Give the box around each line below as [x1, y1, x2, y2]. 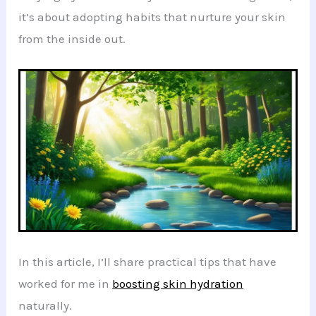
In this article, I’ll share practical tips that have [18, 255, 277, 269]
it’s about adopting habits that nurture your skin [18, 10, 286, 25]
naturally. [18, 298, 73, 313]
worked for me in [18, 276, 113, 291]
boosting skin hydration [112, 276, 244, 291]
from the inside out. [18, 32, 126, 47]
